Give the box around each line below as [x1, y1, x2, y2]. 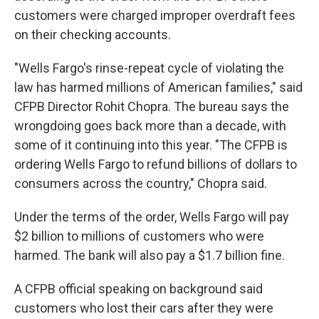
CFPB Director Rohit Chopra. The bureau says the [14, 98, 289, 114]
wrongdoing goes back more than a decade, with [14, 117, 286, 133]
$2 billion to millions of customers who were [14, 228, 264, 244]
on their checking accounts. [14, 26, 171, 42]
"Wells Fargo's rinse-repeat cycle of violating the [14, 60, 284, 75]
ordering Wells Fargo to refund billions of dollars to [14, 156, 297, 172]
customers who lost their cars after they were [14, 300, 273, 315]
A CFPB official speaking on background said [14, 281, 263, 296]
